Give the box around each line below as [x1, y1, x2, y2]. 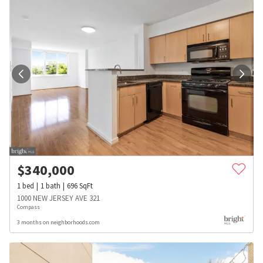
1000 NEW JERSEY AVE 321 [17, 193, 100, 203]
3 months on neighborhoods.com [17, 218, 100, 226]
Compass [17, 203, 40, 211]
